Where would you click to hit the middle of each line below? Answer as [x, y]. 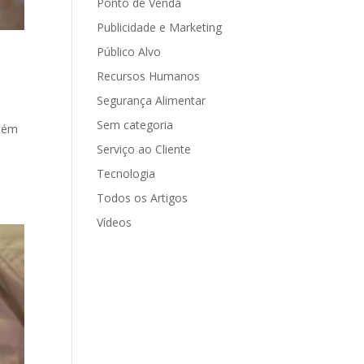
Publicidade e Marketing [160, 27]
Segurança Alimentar [152, 100]
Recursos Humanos [149, 76]
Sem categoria [135, 125]
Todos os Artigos [143, 198]
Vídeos [115, 222]
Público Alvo [129, 52]
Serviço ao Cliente [144, 149]
